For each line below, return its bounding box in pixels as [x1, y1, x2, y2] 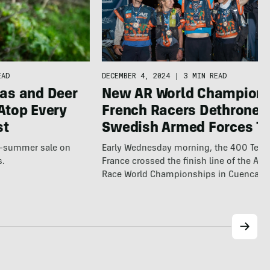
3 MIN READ [184, 71, 227, 81]
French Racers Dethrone [102, 105, 260, 120]
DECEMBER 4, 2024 [102, 71, 171, 81]
